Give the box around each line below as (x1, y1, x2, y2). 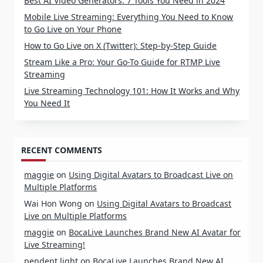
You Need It (24, 97, 70, 109)
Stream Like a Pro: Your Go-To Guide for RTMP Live (24, 56, 221, 68)
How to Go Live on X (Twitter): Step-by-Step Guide (24, 40, 217, 52)
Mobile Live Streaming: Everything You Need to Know (24, 11, 234, 23)
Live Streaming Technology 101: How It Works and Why (24, 85, 240, 97)
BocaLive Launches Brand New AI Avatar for (69, 224, 241, 236)
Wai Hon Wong (24, 195, 83, 207)
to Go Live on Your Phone (24, 23, 122, 35)
